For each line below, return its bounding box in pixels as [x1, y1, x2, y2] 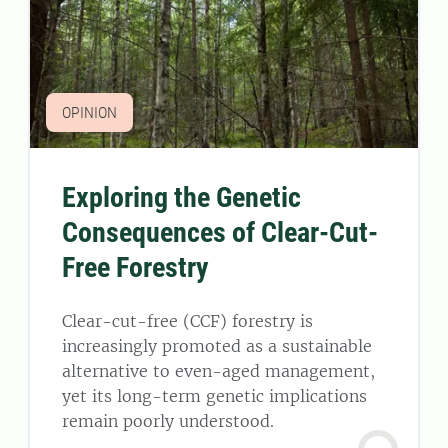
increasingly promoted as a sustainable [62, 336, 372, 357]
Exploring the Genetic [62, 181, 301, 215]
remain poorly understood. [62, 411, 274, 432]
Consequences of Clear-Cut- [62, 216, 378, 250]
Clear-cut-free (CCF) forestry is [62, 311, 313, 332]
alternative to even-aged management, [62, 361, 375, 382]
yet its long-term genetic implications [62, 386, 367, 407]
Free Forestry [62, 251, 209, 285]
